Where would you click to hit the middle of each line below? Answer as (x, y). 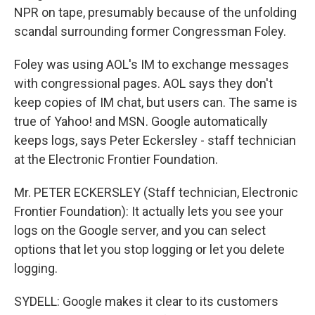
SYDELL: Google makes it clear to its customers (146, 301)
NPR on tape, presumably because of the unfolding (155, 12)
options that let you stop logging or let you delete (149, 249)
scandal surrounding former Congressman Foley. (150, 31)
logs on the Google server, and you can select (140, 230)
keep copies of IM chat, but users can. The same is (156, 102)
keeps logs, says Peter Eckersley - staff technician (155, 140)
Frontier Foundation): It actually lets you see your (149, 211)
